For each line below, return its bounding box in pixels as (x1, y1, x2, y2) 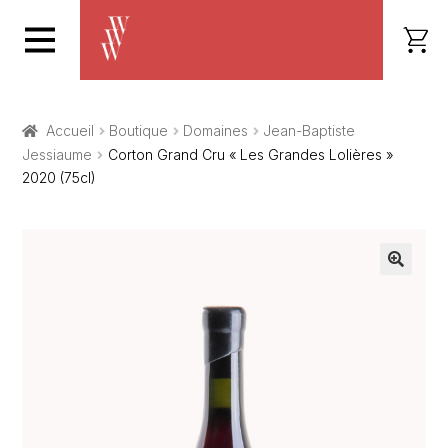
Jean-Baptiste (263, 122, 356, 139)
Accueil (45, 122, 94, 139)
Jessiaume (22, 146, 93, 163)
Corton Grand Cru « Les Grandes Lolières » (107, 146, 393, 163)
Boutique (109, 122, 169, 139)
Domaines (183, 122, 249, 139)
